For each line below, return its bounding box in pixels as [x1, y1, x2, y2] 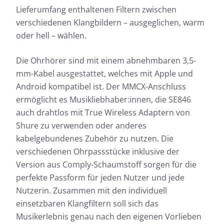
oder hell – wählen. [16, 29, 86, 41]
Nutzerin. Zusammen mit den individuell [16, 184, 167, 196]
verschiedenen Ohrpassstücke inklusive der [16, 145, 179, 157]
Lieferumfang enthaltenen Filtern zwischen [16, 3, 176, 15]
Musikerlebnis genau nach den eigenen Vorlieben [16, 210, 201, 222]
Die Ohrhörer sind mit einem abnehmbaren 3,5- [16, 54, 196, 66]
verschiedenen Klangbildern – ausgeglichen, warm [16, 16, 204, 28]
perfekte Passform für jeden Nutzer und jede [16, 171, 184, 183]
